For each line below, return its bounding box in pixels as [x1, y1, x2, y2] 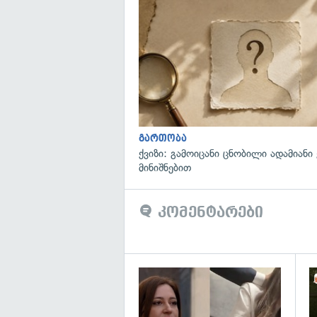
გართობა [139, 132, 187, 144]
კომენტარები [153, 203, 263, 221]
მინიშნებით [139, 161, 191, 174]
